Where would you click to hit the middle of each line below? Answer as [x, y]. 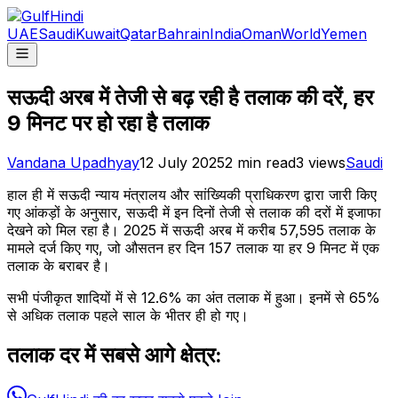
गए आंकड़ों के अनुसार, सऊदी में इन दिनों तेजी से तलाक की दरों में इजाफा [194, 212]
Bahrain [183, 34]
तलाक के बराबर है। [59, 265]
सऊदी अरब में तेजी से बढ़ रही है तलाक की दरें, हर [190, 97]
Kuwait [98, 34]
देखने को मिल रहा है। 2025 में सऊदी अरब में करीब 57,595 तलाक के [191, 230]
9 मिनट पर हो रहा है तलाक [108, 123]
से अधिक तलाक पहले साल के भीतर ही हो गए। [128, 315]
